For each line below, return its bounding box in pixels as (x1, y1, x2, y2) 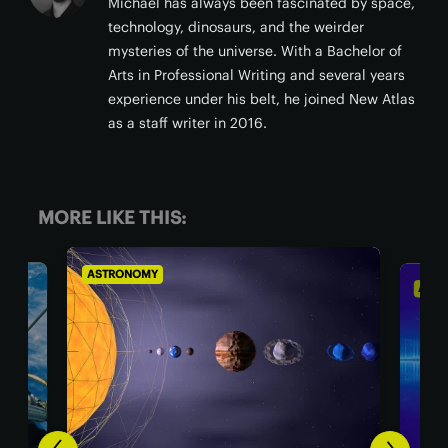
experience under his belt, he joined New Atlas (108, 90, 415, 108)
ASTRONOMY (222, 269, 293, 284)
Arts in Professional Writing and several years (108, 66, 405, 84)
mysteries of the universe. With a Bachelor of (108, 42, 402, 60)
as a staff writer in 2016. (108, 114, 267, 132)
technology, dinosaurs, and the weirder (108, 18, 364, 36)
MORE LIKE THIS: (38, 206, 186, 229)
